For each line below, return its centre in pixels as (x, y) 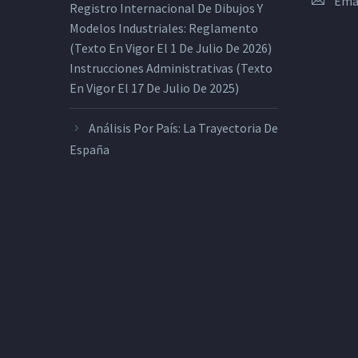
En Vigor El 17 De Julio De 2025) (154, 88)
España (89, 149)
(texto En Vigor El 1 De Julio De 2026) (171, 48)
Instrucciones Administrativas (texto (171, 68)
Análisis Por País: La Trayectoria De (183, 128)
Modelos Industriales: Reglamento (164, 28)
